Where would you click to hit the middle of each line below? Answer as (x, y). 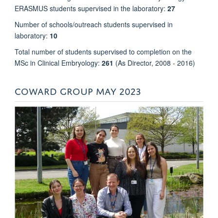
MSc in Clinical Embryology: (58, 63)
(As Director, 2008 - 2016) (155, 63)
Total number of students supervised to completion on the (103, 52)
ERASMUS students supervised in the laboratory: (90, 9)
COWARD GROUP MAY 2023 (78, 90)
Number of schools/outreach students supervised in (94, 25)
